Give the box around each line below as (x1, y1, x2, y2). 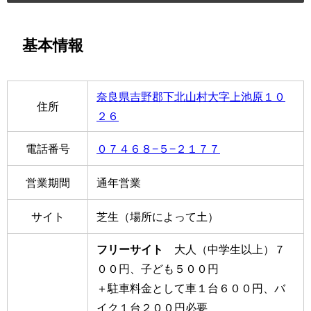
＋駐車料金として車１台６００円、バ (96, 282, 285, 294)
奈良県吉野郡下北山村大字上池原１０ (96, 90, 285, 102)
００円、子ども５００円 (96, 262, 219, 274)
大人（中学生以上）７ (163, 243, 285, 255)
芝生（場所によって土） (96, 210, 219, 222)
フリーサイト (96, 243, 163, 255)
